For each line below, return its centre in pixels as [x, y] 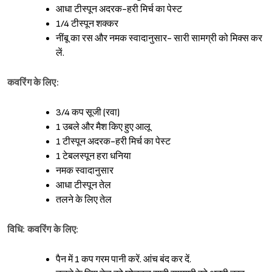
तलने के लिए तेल [84, 200]
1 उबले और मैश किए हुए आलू [103, 127]
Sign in [146, 241]
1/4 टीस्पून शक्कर [87, 24]
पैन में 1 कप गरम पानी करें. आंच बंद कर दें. [124, 260]
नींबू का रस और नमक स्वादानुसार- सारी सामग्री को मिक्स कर [159, 39]
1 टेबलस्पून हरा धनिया [93, 157]
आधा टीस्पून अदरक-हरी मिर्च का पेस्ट [119, 10]
